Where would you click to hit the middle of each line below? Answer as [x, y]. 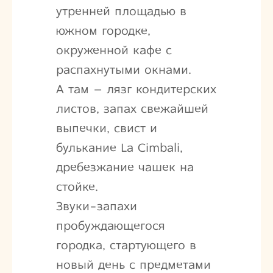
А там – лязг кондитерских [136, 89]
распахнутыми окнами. [123, 69]
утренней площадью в [121, 11]
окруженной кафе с [114, 50]
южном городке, [103, 30]
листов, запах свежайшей [132, 108]
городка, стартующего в [126, 245]
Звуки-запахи [96, 206]
